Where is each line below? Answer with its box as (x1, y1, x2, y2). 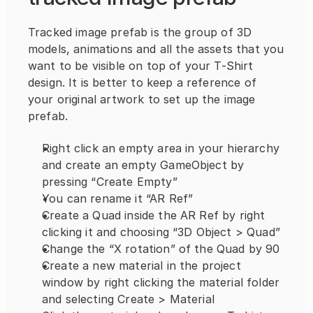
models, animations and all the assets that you (28, 42, 284, 57)
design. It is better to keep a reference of (28, 75, 256, 90)
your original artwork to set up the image (28, 92, 256, 107)
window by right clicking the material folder (42, 275, 280, 290)
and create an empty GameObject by (42, 158, 245, 173)
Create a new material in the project (42, 259, 241, 273)
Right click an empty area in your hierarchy (42, 141, 279, 156)
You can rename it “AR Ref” (42, 191, 194, 206)
